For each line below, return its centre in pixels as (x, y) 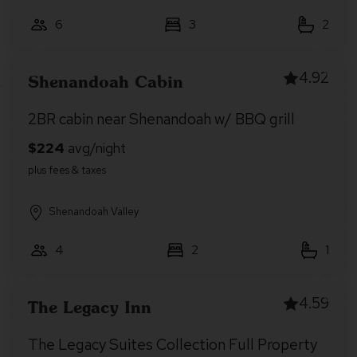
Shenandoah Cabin (106, 81)
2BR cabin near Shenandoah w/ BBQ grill (161, 119)
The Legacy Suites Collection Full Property (173, 345)
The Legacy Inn (90, 307)
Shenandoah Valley (94, 212)
